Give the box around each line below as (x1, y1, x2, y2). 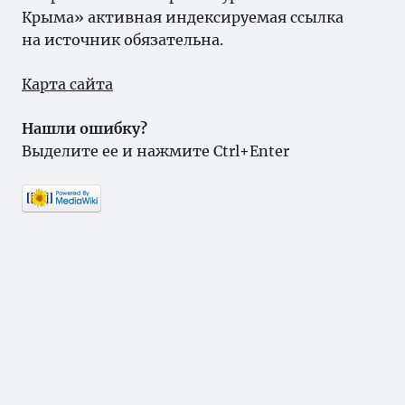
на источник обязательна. (22, 31, 223, 49)
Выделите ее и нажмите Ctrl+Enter (22, 142, 289, 160)
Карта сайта (22, 75, 113, 93)
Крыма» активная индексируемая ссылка (22, 8, 344, 26)
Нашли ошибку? (22, 119, 147, 137)
